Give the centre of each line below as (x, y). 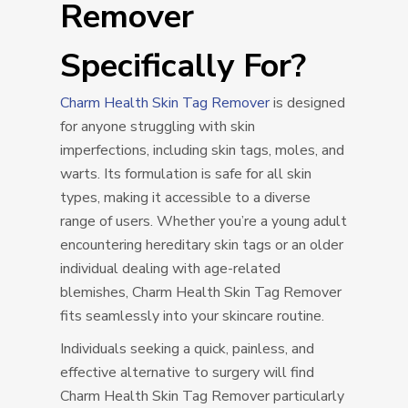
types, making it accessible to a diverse (186, 198)
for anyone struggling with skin (158, 127)
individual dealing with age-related (171, 269)
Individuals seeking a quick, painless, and (188, 349)
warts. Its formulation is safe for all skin (186, 174)
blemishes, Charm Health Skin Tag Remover (201, 293)
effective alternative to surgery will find (188, 373)
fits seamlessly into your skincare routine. (193, 316)
